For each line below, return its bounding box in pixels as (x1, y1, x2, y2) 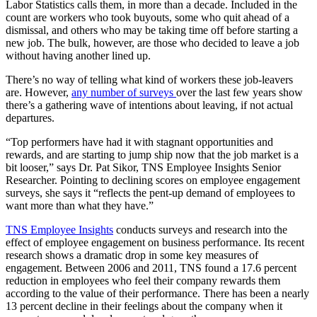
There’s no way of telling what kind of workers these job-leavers (6, 74, 293, 86)
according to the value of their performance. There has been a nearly (6, 287, 309, 300)
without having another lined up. (6, 50, 151, 62)
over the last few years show (176, 86, 303, 99)
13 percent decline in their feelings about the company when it (6, 300, 282, 313)
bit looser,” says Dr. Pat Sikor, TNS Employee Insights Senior (6, 161, 281, 174)
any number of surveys (71, 86, 176, 99)
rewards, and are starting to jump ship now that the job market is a (6, 149, 299, 161)
